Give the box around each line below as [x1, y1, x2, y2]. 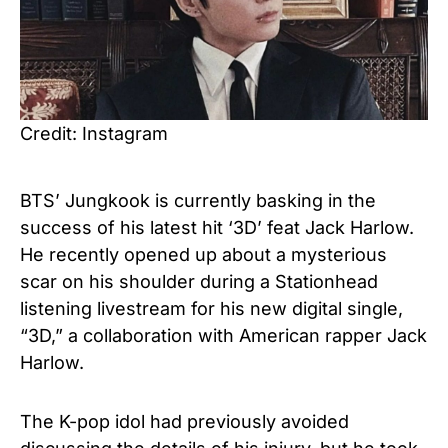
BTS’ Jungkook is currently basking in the [20, 189, 376, 211]
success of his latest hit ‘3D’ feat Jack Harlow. [20, 216, 414, 238]
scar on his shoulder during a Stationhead [20, 270, 378, 292]
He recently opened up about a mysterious [20, 243, 387, 265]
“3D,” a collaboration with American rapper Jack [20, 324, 427, 346]
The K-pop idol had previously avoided [20, 410, 349, 432]
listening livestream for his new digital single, [20, 297, 403, 319]
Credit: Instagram [20, 122, 168, 144]
